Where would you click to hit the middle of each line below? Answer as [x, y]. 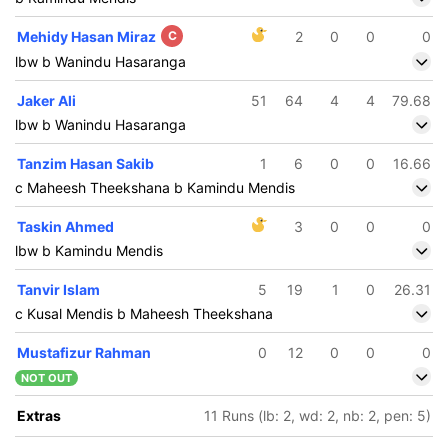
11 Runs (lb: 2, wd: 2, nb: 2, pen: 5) [317, 415]
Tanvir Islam [58, 289]
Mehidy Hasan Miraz [88, 36]
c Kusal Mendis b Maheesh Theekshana [144, 313]
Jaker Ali [46, 100]
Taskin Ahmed [65, 226]
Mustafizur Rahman [84, 352]
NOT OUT [46, 378]
